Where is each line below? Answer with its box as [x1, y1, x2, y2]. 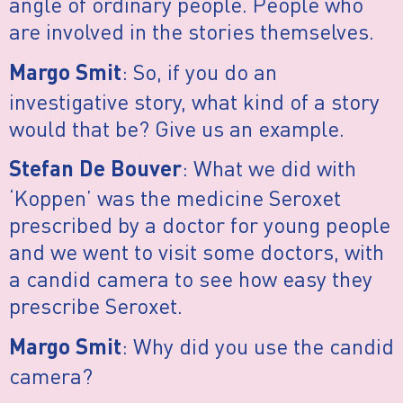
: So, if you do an [121, 57, 277, 85]
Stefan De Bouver [9, 160, 182, 183]
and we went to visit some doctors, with [9, 237, 384, 266]
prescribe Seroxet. [9, 291, 183, 320]
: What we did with [182, 154, 356, 183]
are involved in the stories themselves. [9, 17, 374, 46]
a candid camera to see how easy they [9, 264, 372, 293]
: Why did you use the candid [121, 331, 394, 360]
